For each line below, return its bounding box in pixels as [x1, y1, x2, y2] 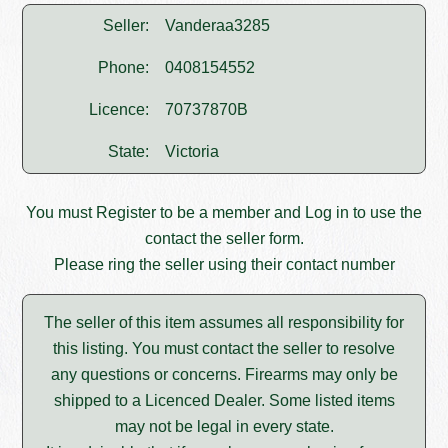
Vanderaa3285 [165, 17, 271, 35]
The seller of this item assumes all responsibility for [44, 314, 404, 332]
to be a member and [156, 204, 305, 222]
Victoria [165, 143, 220, 161]
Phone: [98, 59, 150, 77]
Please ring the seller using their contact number [53, 256, 395, 274]
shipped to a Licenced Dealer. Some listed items [53, 392, 395, 410]
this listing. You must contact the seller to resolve [53, 340, 395, 358]
